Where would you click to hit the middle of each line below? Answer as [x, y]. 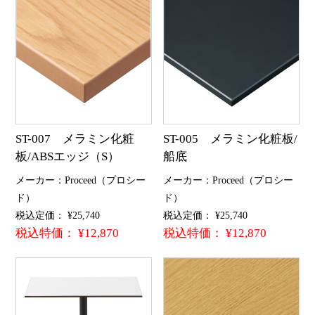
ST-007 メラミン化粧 [75, 139]
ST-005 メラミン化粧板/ [231, 139]
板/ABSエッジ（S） [67, 157]
